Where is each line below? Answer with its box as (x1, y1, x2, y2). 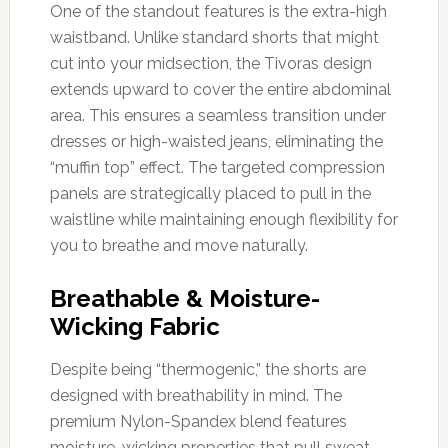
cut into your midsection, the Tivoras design (49, 53, 372, 73)
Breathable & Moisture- (49, 283, 320, 313)
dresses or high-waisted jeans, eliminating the (49, 131, 383, 151)
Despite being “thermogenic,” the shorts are (49, 359, 366, 379)
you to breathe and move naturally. (49, 235, 308, 255)
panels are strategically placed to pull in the (49, 183, 371, 203)
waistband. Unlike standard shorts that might (49, 27, 379, 47)
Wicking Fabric (49, 311, 220, 341)
